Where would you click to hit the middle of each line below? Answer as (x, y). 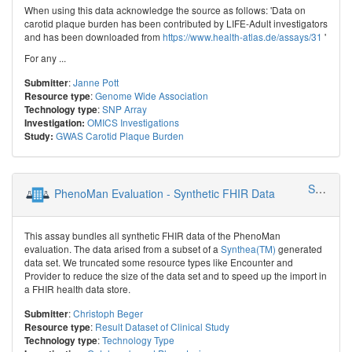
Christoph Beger (108, 313)
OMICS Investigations (133, 122)
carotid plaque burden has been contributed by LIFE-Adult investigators (176, 23)
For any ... (45, 57)
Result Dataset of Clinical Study (162, 326)
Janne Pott (96, 82)
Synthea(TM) (248, 248)
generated (299, 248)
